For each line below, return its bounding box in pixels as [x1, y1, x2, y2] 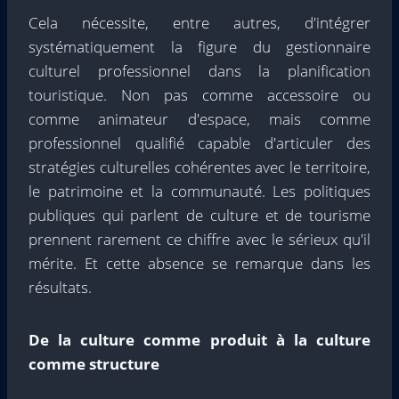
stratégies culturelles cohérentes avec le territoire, [28, 157, 370, 177]
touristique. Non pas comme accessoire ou [28, 85, 370, 105]
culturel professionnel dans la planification [28, 61, 370, 81]
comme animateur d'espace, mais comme [28, 109, 370, 129]
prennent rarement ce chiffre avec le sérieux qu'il [28, 229, 370, 249]
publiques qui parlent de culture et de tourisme [28, 205, 370, 225]
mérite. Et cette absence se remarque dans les [28, 253, 370, 273]
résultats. [28, 277, 92, 297]
